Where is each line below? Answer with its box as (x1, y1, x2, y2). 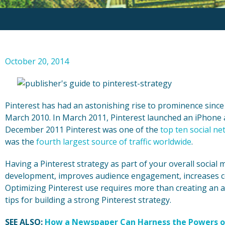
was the (5, 136, 36, 148)
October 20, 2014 (5, 56, 69, 67)
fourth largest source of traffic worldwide (36, 136, 191, 148)
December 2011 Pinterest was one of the (5, 124, 160, 136)
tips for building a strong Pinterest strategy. (5, 194, 171, 206)
